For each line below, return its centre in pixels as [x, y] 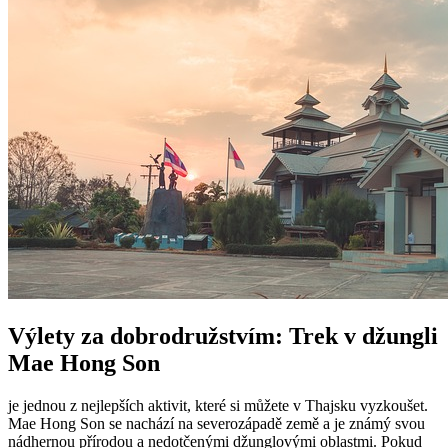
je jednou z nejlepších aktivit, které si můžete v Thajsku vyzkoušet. [218, 405]
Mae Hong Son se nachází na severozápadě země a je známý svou [216, 423]
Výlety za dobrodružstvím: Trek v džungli [223, 335]
